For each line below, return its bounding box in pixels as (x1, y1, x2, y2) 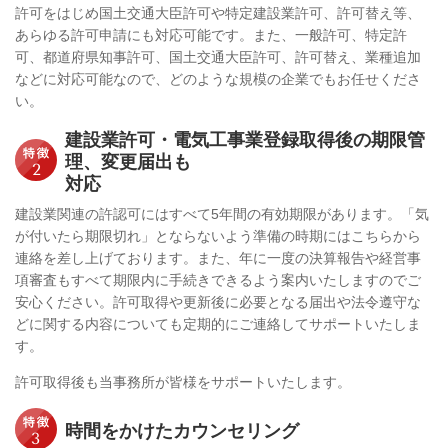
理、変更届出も (65, 150, 191, 173)
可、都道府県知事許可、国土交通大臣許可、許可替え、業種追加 (15, 48, 421, 65)
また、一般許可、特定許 (253, 26, 407, 43)
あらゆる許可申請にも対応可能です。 (15, 26, 253, 43)
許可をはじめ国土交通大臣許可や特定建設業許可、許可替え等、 (15, 4, 421, 21)
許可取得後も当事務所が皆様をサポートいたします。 (15, 373, 351, 390)
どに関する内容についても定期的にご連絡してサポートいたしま (15, 315, 421, 332)
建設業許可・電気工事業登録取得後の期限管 (65, 128, 425, 151)
